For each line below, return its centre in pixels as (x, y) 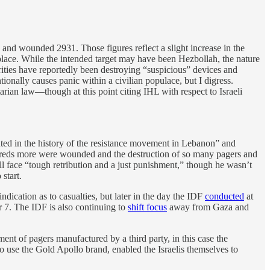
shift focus (147, 207)
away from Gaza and (208, 207)
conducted (224, 196)
